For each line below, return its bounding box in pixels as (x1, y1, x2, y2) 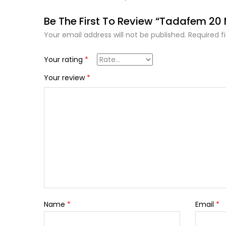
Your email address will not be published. (44, 30, 186, 40)
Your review (44, 73, 87, 83)
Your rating (44, 54, 85, 65)
